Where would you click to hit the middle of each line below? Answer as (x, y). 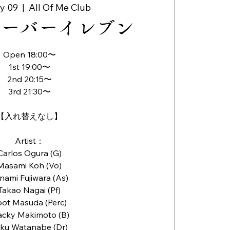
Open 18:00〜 (29, 55)
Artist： (29, 141)
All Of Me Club (60, 8)
